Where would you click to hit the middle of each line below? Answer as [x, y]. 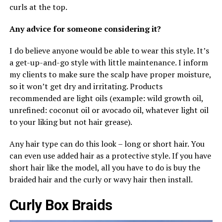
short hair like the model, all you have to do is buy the [105, 168]
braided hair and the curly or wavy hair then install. [101, 180]
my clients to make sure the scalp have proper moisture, [110, 75]
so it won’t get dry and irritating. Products [86, 86]
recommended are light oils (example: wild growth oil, [106, 98]
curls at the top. [38, 7]
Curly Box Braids [61, 205]
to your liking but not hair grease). [71, 122]
